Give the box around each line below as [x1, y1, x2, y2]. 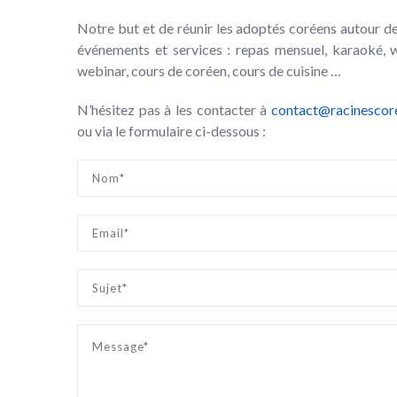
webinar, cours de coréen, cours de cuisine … [77, 62, 341, 80]
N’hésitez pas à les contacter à [77, 101, 271, 119]
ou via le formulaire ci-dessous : [77, 122, 266, 140]
